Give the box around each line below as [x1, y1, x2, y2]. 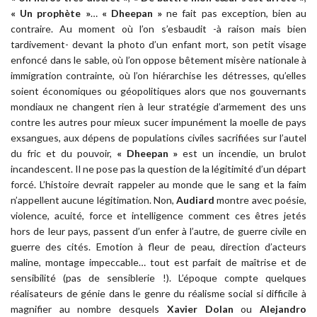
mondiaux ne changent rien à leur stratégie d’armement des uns [11, 100, 306, 113]
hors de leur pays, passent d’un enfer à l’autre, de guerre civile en [11, 225, 306, 238]
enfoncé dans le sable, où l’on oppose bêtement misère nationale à [11, 54, 306, 67]
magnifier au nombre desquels [11, 303, 167, 316]
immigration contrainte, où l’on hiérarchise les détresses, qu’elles [11, 69, 306, 82]
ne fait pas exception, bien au [162, 7, 307, 20]
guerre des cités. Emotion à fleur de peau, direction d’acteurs [11, 241, 306, 253]
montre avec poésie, [214, 194, 307, 207]
